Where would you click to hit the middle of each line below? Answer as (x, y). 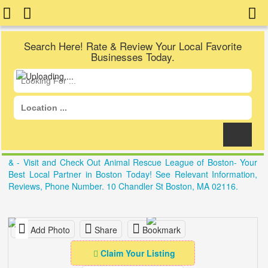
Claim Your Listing (138, 253)
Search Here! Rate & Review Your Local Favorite (133, 46)
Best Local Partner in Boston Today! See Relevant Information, (133, 174)
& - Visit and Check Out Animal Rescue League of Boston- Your (133, 162)
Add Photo (49, 230)
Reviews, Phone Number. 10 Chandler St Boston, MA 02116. (123, 186)
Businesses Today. (133, 57)
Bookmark (160, 230)
